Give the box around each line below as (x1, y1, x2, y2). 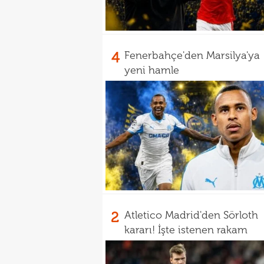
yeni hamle (124, 64, 179, 77)
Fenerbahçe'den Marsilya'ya (124, 49, 260, 62)
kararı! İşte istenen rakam (124, 223, 247, 236)
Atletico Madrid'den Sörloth (124, 209, 258, 222)
